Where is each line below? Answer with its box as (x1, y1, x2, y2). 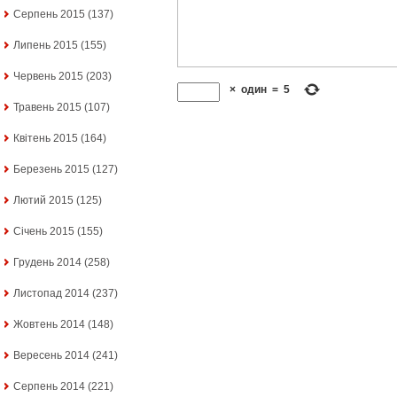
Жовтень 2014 (13, 318, 85, 331)
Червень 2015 (13, 70, 83, 83)
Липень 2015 (13, 39, 78, 52)
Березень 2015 (13, 163, 90, 176)
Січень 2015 (13, 225, 74, 238)
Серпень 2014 (13, 380, 85, 393)
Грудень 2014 (13, 256, 82, 269)
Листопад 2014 (13, 287, 90, 300)
